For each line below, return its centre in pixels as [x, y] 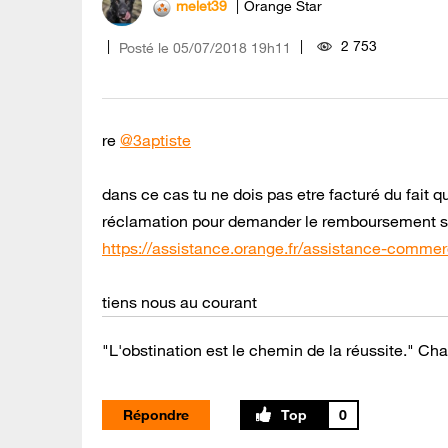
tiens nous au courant [179, 301]
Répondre [156, 414]
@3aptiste [155, 139]
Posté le [144, 47]
